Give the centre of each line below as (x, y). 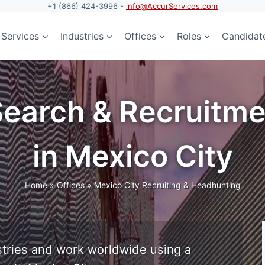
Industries (82, 36)
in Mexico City (132, 156)
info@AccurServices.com (172, 6)
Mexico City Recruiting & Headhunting (167, 185)
